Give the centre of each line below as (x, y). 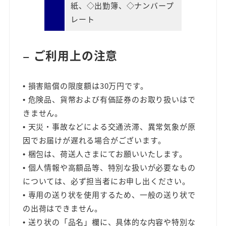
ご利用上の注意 (76, 55)
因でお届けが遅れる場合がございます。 (94, 140)
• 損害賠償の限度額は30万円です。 (86, 85)
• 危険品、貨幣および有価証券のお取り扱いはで (109, 99)
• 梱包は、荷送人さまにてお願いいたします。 (105, 153)
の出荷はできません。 (63, 208)
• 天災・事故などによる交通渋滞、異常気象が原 (109, 126)
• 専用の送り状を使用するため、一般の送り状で (109, 194)
